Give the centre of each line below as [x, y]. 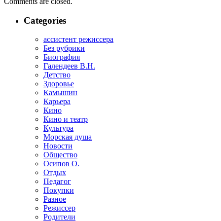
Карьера [57, 102]
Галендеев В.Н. [69, 66]
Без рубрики [64, 48]
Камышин [60, 93]
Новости [58, 146]
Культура [58, 128]
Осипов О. [61, 164]
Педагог [57, 182]
